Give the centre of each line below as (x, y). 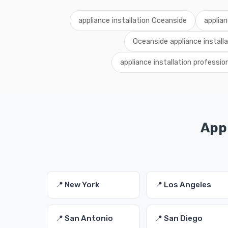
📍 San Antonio (84, 218)
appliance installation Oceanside (132, 21)
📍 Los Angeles (183, 185)
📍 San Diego (179, 218)
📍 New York (77, 185)
